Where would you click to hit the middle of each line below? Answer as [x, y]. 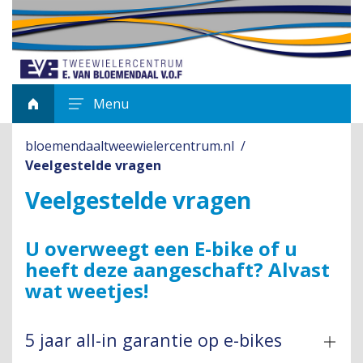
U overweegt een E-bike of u [161, 249]
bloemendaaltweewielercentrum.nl [130, 146]
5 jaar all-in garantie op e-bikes [154, 340]
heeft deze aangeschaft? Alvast [177, 270]
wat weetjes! [87, 291]
